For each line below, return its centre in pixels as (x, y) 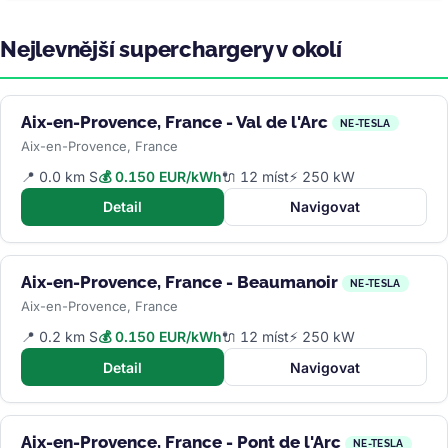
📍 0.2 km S (59, 337)
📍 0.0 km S (59, 176)
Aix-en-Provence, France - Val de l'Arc (174, 121)
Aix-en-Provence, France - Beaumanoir (179, 281)
